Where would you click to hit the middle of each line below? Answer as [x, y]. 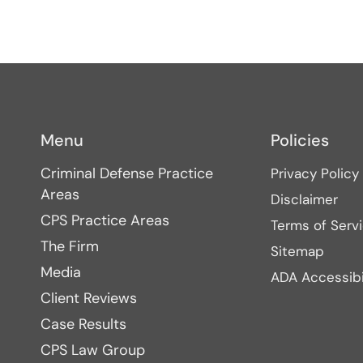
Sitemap [297, 251]
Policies [299, 140]
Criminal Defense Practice [127, 173]
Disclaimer [304, 199]
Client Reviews [89, 298]
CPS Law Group [93, 350]
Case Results [84, 324]
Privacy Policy [314, 173]
